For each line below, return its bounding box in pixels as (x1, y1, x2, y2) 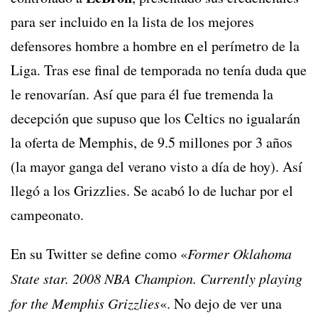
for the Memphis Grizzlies (11, 294, 160, 313)
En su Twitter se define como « (11, 244, 187, 264)
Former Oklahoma (187, 244, 292, 263)
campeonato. (11, 205, 84, 225)
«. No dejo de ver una (160, 294, 282, 314)
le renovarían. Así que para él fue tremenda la (11, 84, 273, 104)
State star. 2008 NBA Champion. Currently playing (11, 269, 302, 288)
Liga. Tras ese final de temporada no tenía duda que (11, 60, 307, 80)
